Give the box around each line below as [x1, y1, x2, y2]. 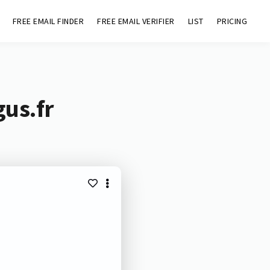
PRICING [216, 16, 248, 27]
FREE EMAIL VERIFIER [97, 16, 175, 27]
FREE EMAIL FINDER [12, 16, 84, 27]
